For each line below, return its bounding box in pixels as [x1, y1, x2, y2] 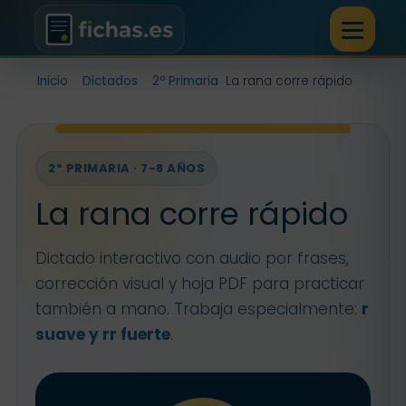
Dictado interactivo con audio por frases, [35, 247, 349, 269]
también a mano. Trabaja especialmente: [35, 298, 362, 320]
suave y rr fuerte [35, 324, 170, 345]
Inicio [37, 72, 68, 90]
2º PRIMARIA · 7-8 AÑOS [48, 159, 206, 177]
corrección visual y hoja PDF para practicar [35, 273, 364, 295]
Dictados [82, 72, 138, 90]
